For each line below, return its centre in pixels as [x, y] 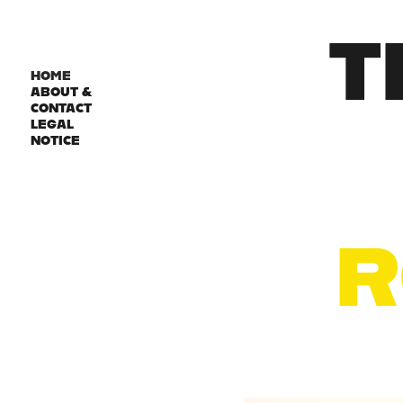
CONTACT [61, 108]
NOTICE [55, 140]
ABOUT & [61, 92]
